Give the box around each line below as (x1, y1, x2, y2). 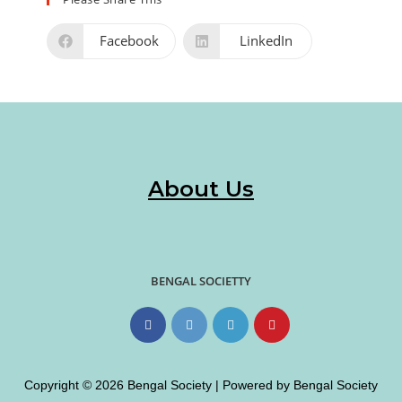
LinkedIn (239, 31, 293, 50)
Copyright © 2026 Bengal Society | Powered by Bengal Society (24, 377, 378, 392)
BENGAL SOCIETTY (151, 272, 251, 289)
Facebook (100, 31, 160, 50)
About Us (148, 175, 254, 202)
